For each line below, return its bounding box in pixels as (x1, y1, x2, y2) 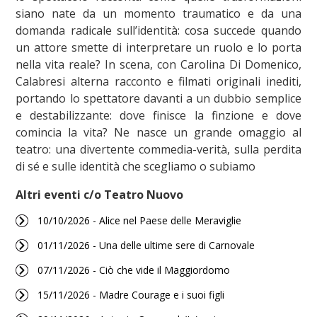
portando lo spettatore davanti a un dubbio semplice (16, 91, 301, 106)
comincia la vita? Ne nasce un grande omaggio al (16, 125, 301, 140)
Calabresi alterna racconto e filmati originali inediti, (16, 74, 301, 89)
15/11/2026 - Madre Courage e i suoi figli (37, 288, 224, 301)
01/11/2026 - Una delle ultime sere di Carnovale (37, 238, 255, 252)
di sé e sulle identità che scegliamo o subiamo (16, 158, 256, 174)
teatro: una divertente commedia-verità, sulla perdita (16, 142, 301, 157)
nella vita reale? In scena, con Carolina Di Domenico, (16, 57, 301, 72)
